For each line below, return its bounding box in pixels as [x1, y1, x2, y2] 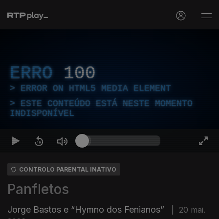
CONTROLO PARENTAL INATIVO [19, 166, 116, 173]
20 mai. [179, 205, 205, 215]
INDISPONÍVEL [10, 109, 74, 118]
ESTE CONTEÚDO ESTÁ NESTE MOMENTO [21, 99, 193, 109]
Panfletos [7, 181, 69, 197]
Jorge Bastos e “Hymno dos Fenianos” [7, 204, 167, 215]
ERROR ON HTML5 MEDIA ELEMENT [21, 84, 171, 93]
